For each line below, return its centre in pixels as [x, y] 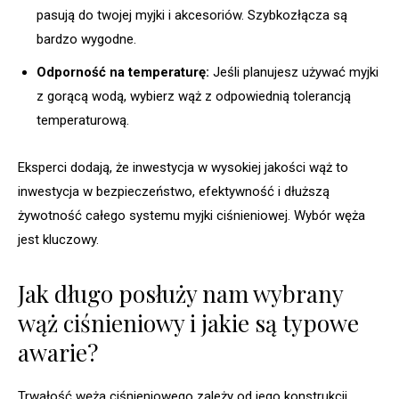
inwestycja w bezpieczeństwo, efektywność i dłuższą [174, 191]
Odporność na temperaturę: [123, 72]
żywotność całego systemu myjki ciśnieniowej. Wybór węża [191, 215]
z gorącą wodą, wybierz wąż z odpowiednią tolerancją [194, 96]
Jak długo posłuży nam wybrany [180, 293]
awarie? [58, 352]
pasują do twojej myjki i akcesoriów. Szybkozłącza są [192, 15]
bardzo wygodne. [86, 39]
